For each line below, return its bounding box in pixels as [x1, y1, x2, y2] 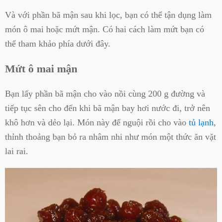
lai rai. [5, 146, 28, 156]
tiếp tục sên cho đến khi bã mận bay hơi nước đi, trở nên [5, 103, 210, 113]
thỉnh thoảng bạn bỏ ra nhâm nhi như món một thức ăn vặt [5, 131, 216, 142]
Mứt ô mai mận [5, 62, 77, 75]
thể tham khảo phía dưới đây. [5, 38, 111, 49]
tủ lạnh [189, 117, 214, 127]
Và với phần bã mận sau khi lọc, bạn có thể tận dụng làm [5, 9, 212, 20]
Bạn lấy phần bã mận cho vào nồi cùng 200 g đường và [5, 88, 205, 99]
